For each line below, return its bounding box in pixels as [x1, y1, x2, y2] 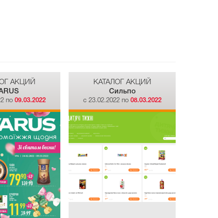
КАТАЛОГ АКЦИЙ [93, 77, 151, 86]
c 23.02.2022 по [83, 96, 130, 104]
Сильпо [109, 87, 136, 95]
